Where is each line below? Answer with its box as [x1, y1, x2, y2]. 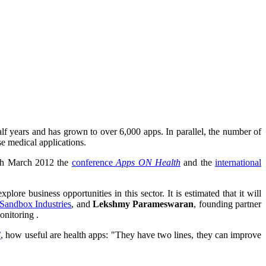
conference [71, 157, 116, 168]
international [215, 157, 262, 168]
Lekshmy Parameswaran [93, 199, 194, 210]
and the [180, 157, 216, 168]
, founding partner [194, 199, 262, 210]
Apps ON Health [116, 157, 180, 168]
